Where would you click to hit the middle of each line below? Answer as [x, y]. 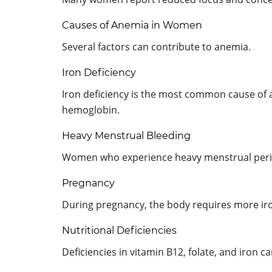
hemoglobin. [91, 110]
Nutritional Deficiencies [119, 230]
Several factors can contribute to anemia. [156, 46]
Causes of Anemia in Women [132, 25]
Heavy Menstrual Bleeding [126, 135]
